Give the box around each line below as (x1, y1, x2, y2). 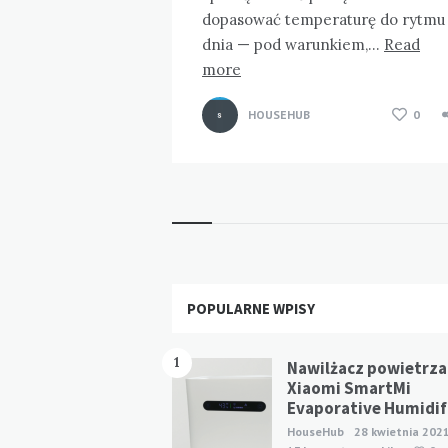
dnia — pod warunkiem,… (202, 34, 384, 54)
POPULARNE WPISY (187, 298, 315, 318)
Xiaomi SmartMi (287, 376, 411, 399)
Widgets (171, 281, 265, 315)
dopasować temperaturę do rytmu (202, 9, 445, 29)
